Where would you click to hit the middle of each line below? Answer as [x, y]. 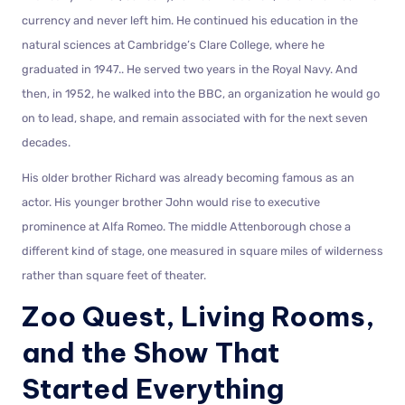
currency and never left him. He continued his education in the [190, 20]
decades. [46, 142]
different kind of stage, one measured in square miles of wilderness [202, 250]
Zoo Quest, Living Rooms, [198, 316]
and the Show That [151, 352]
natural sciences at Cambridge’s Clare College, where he [173, 44]
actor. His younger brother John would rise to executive [171, 202]
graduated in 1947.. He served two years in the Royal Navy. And [190, 69]
